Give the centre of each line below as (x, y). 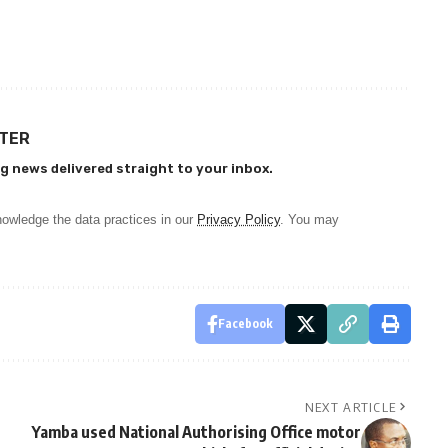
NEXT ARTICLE (350, 406)
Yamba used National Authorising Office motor (196, 431)
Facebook (245, 323)
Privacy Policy (238, 219)
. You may (309, 219)
